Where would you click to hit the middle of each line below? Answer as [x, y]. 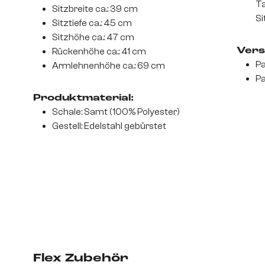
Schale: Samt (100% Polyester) [116, 112]
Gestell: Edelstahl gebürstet [109, 126]
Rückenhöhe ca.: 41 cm [99, 52]
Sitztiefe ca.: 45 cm [92, 23]
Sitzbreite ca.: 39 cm [95, 9]
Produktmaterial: [83, 98]
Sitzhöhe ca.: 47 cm [93, 38]
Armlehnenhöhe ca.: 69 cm [109, 66]
